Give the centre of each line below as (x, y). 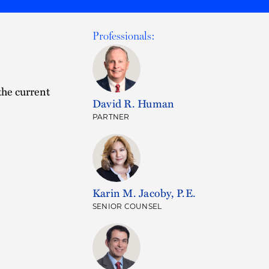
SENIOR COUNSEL (127, 207)
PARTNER (111, 118)
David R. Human (134, 103)
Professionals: (124, 36)
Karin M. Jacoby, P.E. (144, 193)
